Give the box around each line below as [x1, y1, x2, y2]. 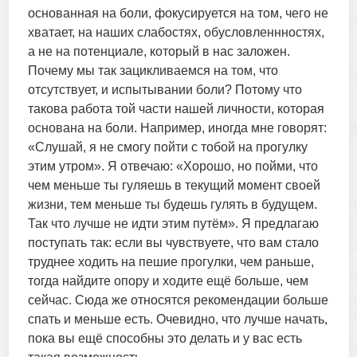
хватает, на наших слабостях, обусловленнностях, [27, 25, 324, 40]
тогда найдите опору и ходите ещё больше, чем [27, 274, 308, 288]
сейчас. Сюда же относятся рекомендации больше [27, 293, 328, 308]
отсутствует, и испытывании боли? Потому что [27, 83, 302, 97]
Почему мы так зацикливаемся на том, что [27, 64, 278, 78]
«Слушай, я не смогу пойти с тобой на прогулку [27, 140, 308, 155]
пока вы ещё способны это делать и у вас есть [27, 331, 302, 346]
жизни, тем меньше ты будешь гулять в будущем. [27, 198, 317, 212]
